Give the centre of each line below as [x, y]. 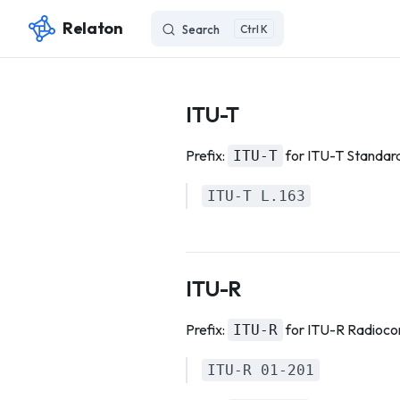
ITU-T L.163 [256, 196]
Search [201, 29]
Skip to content [70, 30]
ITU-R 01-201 [261, 370]
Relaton [93, 28]
